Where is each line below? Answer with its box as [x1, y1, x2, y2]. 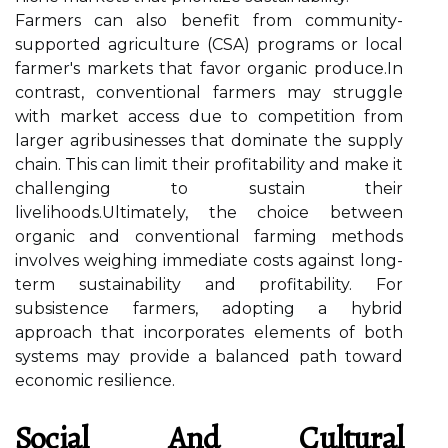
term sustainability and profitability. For [15, 275, 403, 294]
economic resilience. [15, 371, 175, 390]
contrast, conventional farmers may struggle [15, 83, 403, 102]
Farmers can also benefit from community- [15, 11, 403, 30]
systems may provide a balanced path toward [15, 347, 403, 366]
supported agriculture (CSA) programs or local [15, 35, 403, 54]
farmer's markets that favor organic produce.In [15, 59, 403, 78]
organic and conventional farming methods [15, 227, 403, 246]
